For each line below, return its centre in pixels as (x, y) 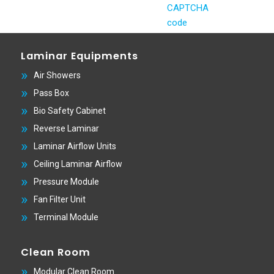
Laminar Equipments (79, 56)
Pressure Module (66, 182)
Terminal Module (66, 217)
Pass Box (51, 93)
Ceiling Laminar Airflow (78, 164)
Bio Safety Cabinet (69, 111)
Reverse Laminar (66, 129)
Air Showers (57, 76)
